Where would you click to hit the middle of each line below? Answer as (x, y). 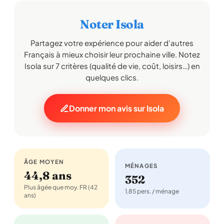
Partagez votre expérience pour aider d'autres (112, 43)
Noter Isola (112, 24)
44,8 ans (48, 175)
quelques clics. (112, 77)
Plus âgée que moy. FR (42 (61, 187)
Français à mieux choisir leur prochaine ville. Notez (112, 54)
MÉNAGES (141, 166)
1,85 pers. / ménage (152, 191)
